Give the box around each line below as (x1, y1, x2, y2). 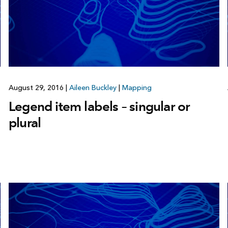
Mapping (122, 83, 152, 92)
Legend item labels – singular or (8, 98, 190, 115)
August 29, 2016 (8, 83, 66, 92)
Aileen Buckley (69, 83, 117, 92)
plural (8, 114, 41, 131)
